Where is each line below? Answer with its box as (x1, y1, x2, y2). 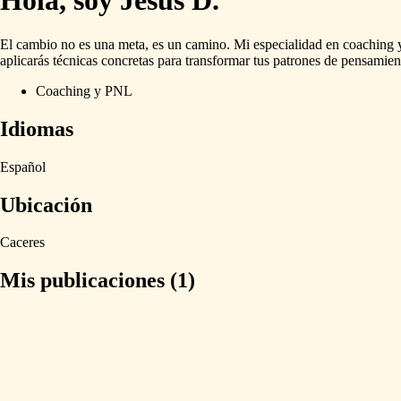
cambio (16, 36, 57, 52)
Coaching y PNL (36, 82, 132, 98)
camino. (185, 36, 230, 52)
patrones (273, 52, 320, 68)
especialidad (253, 36, 322, 52)
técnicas (53, 52, 98, 68)
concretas (101, 52, 154, 68)
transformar (185, 52, 250, 68)
